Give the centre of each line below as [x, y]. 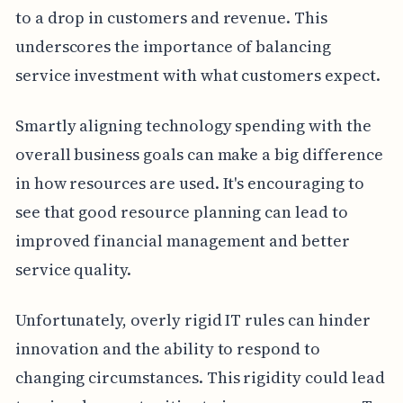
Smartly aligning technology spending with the [193, 125]
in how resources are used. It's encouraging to [189, 183]
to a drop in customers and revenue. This [171, 17]
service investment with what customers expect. [197, 75]
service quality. [73, 269]
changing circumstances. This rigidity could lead [200, 377]
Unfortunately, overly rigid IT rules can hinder [193, 319]
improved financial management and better [182, 240]
